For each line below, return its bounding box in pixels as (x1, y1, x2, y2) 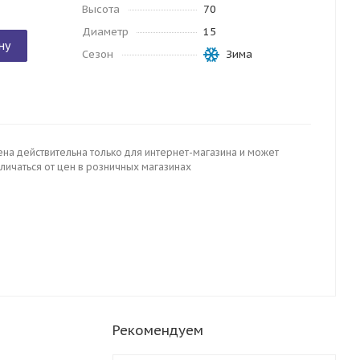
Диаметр (82, 25, 129, 39)
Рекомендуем (112, 321, 203, 339)
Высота (82, 2, 120, 16)
